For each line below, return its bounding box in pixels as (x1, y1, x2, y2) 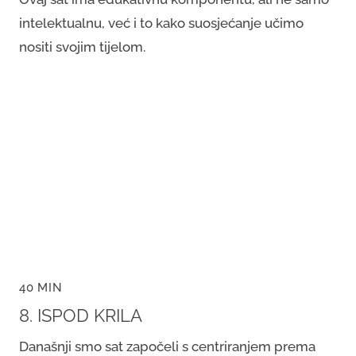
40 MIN (19, 280, 63, 295)
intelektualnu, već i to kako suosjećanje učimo (19, 14, 304, 31)
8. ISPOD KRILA (19, 305, 142, 326)
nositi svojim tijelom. (19, 38, 145, 55)
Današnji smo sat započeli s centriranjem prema (19, 338, 315, 354)
